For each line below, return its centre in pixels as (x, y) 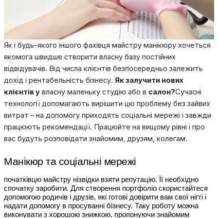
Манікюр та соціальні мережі (70, 161)
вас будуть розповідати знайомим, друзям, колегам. (97, 139)
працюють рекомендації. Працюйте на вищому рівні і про (104, 127)
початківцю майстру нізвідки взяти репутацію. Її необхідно (101, 179)
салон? (162, 92)
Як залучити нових (149, 81)
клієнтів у (22, 92)
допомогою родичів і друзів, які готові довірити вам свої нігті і (105, 197)
